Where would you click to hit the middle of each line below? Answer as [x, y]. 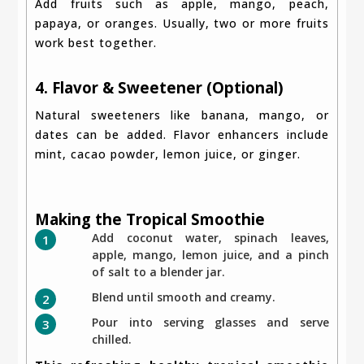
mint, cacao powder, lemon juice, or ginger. [168, 154]
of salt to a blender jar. [159, 271]
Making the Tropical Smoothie [150, 219]
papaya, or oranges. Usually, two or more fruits [182, 23]
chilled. [112, 339]
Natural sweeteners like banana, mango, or [40, 115]
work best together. [96, 42]
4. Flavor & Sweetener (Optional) [160, 87]
